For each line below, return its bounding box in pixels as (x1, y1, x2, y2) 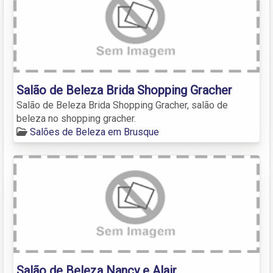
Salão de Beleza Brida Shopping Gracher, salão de (16, 99, 228, 111)
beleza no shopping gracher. (16, 112, 136, 124)
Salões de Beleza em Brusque (30, 126, 159, 138)
